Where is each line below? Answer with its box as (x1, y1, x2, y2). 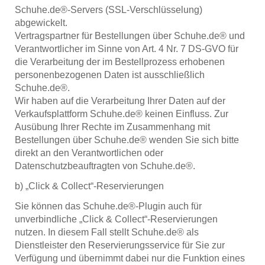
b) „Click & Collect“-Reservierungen (15, 180, 164, 191)
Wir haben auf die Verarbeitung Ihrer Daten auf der (15, 95, 225, 106)
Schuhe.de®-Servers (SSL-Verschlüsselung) (15, 4, 202, 15)
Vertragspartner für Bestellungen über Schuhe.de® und (15, 30, 245, 41)
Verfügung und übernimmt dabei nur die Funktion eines (15, 253, 245, 263)
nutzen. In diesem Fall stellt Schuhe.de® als (15, 227, 199, 237)
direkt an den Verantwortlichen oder (15, 147, 163, 158)
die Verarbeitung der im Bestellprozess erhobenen (15, 56, 225, 67)
